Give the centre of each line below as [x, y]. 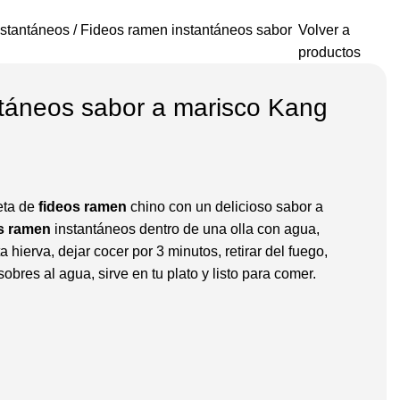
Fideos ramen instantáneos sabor [187, 29]
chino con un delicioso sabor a [225, 206]
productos [329, 52]
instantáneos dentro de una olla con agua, [186, 229]
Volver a [324, 29]
